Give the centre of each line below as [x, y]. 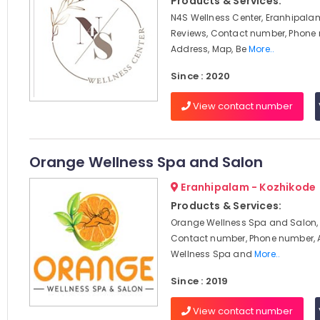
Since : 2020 [200, 76]
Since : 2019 [199, 281]
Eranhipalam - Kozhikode [247, 187]
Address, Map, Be [210, 49]
